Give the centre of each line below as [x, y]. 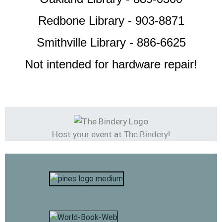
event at [107, 135]
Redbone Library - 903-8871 [111, 21]
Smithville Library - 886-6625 [111, 42]
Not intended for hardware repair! [111, 64]
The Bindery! [147, 134]
